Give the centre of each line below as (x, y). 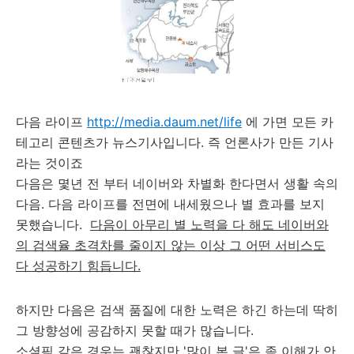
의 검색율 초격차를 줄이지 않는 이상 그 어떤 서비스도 (171, 245)
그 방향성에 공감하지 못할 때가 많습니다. (137, 330)
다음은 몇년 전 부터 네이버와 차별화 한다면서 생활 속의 (177, 183)
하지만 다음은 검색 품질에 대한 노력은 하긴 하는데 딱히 (177, 309)
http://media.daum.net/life (164, 121)
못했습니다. (53, 224)
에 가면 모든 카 (288, 121)
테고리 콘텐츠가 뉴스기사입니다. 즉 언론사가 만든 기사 (175, 142)
